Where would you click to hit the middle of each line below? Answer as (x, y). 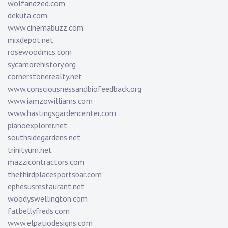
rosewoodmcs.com (40, 52)
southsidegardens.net (44, 138)
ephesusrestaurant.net (46, 187)
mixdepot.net (31, 40)
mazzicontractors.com (46, 162)
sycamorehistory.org (42, 64)
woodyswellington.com (48, 199)
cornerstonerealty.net (45, 77)
